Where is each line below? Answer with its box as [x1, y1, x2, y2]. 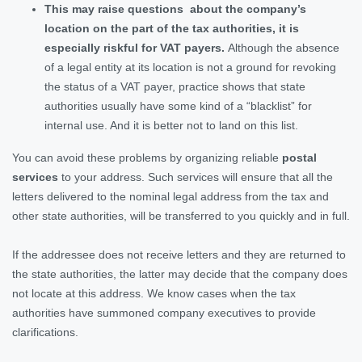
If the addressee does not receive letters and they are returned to [12, 247, 346, 261]
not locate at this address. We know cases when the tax [12, 286, 296, 300]
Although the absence [228, 40, 339, 54]
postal [282, 150, 317, 164]
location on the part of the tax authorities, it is [44, 21, 299, 35]
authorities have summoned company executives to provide [12, 305, 316, 319]
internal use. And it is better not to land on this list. [44, 118, 298, 132]
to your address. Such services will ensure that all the [58, 170, 333, 183]
